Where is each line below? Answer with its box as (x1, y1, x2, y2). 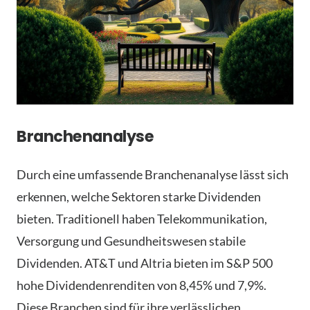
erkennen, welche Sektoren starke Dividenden (17, 188, 261, 204)
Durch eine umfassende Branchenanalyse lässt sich (17, 166, 289, 182)
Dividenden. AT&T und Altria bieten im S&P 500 (17, 255, 273, 271)
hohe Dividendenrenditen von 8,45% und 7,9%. (17, 277, 266, 293)
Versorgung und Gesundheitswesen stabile (17, 232, 246, 248)
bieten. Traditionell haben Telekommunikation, (17, 210, 267, 226)
